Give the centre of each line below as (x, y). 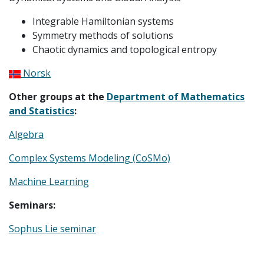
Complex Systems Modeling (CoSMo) (90, 158)
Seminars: (32, 205)
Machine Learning (49, 181)
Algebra (26, 134)
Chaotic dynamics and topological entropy (125, 49)
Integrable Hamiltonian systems (103, 21)
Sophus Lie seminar (52, 229)
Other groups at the (58, 97)
